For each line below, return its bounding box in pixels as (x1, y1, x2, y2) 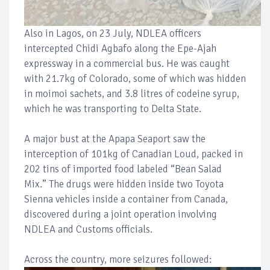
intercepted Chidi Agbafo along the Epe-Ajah (24, 42, 216, 55)
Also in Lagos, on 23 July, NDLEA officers (24, 27, 201, 40)
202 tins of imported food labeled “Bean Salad (24, 163, 222, 176)
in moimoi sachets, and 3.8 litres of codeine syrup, (24, 87, 239, 101)
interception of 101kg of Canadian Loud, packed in (24, 148, 243, 161)
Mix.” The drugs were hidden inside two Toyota (24, 178, 224, 191)
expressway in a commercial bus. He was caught (24, 57, 230, 71)
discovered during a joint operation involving (24, 208, 217, 221)
